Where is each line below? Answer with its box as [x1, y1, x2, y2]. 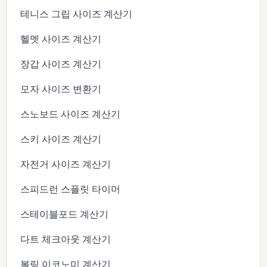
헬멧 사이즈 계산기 [20, 32, 102, 46]
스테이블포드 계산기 [20, 207, 109, 221]
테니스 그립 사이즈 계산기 [20, 7, 133, 21]
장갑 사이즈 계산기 [20, 57, 102, 71]
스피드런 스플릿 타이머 [20, 182, 121, 196]
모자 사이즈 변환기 [20, 82, 102, 96]
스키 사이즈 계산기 [20, 132, 102, 146]
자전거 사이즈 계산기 [20, 157, 111, 171]
